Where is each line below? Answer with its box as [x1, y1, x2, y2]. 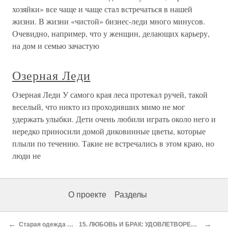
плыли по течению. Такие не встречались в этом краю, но [12, 138, 214, 149]
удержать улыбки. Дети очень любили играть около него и [12, 113, 216, 124]
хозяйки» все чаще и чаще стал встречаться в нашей [12, 4, 192, 14]
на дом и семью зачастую [12, 40, 99, 51]
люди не [12, 150, 41, 161]
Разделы [115, 190, 147, 199]
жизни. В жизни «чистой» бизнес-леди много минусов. [12, 16, 205, 26]
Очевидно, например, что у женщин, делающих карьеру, [12, 28, 210, 39]
